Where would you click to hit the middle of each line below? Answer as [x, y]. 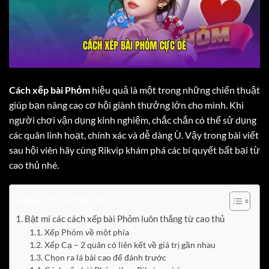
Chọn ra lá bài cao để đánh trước [105, 258]
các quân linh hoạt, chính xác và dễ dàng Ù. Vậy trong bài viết [134, 134]
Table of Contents [60, 200]
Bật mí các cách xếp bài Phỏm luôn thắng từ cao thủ [125, 219]
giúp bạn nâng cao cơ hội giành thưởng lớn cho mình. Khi [126, 104]
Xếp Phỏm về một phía [86, 232]
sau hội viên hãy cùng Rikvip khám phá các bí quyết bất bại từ [134, 150]
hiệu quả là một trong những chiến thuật [175, 89]
